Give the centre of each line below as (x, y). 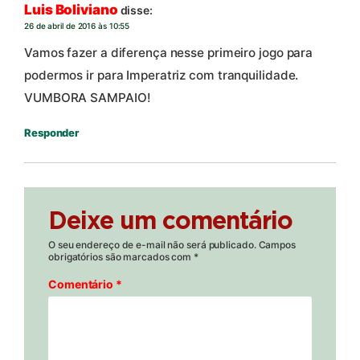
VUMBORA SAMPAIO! (88, 97)
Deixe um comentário (170, 221)
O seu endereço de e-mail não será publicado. (152, 244)
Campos (277, 244)
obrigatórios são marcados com (121, 256)
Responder (52, 132)
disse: (136, 10)
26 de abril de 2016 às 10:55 (77, 25)
